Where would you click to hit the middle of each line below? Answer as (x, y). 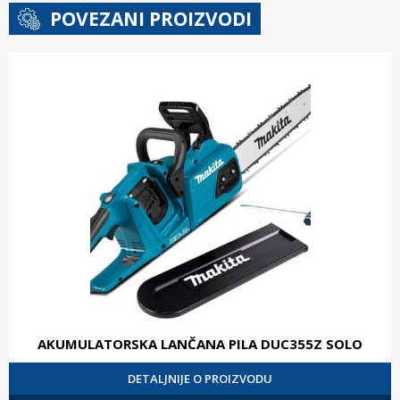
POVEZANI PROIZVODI (151, 19)
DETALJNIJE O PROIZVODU (200, 379)
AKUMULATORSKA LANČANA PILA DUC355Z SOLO (200, 344)
